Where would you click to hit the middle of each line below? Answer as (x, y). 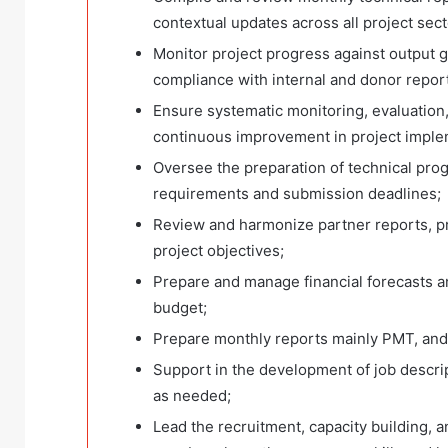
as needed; (192, 396)
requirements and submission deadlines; (297, 194)
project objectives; (218, 251)
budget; (180, 308)
